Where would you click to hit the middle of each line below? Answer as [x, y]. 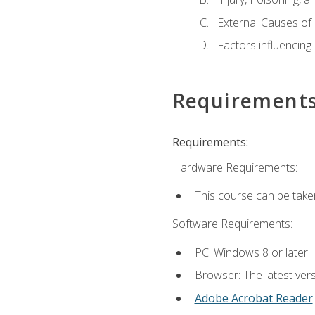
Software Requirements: [232, 224]
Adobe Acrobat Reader [253, 298]
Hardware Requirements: [234, 167]
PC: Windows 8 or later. [252, 252]
